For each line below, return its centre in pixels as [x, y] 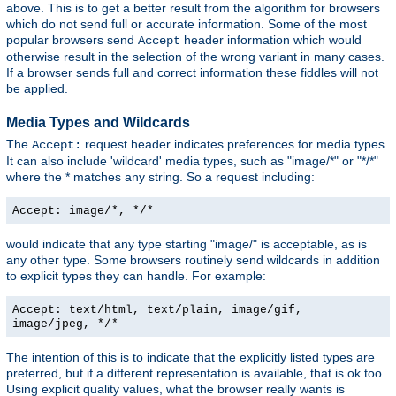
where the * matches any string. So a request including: [160, 177]
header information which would [271, 40]
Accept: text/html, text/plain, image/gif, [157, 310]
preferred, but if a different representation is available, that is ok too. [196, 373]
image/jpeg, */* [65, 324]
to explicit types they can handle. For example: [136, 276]
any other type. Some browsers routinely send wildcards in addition [193, 260]
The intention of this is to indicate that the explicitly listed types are [190, 358]
